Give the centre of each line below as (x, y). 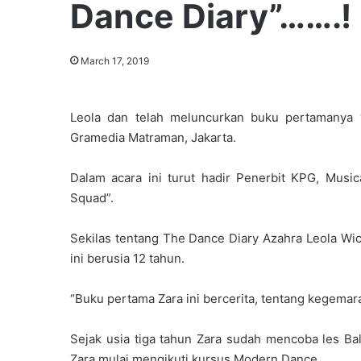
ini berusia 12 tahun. (127, 258)
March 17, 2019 (115, 60)
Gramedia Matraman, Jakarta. (153, 137)
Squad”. (92, 197)
